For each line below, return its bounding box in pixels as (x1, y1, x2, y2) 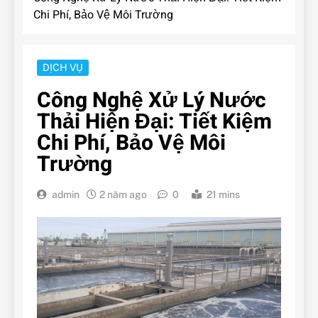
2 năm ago (99, 189, 147, 201)
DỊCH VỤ (43, 62, 83, 74)
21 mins (207, 189, 240, 201)
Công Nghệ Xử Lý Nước (37, 85, 266, 117)
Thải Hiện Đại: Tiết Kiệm (37, 106, 272, 138)
